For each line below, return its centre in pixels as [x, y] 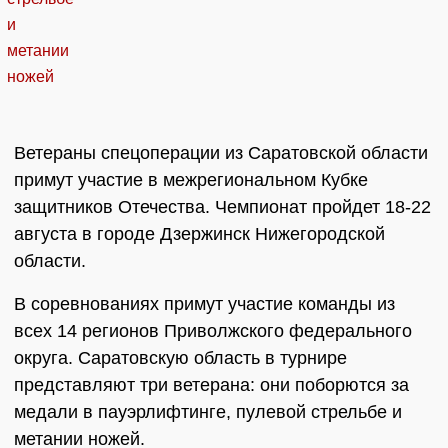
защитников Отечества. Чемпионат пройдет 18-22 [222, 207]
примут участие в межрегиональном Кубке [191, 180]
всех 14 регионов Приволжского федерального [213, 331]
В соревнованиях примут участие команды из [204, 304]
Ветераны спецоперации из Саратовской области [221, 153]
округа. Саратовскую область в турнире [180, 358]
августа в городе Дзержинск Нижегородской [199, 234]
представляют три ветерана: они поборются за [211, 385]
